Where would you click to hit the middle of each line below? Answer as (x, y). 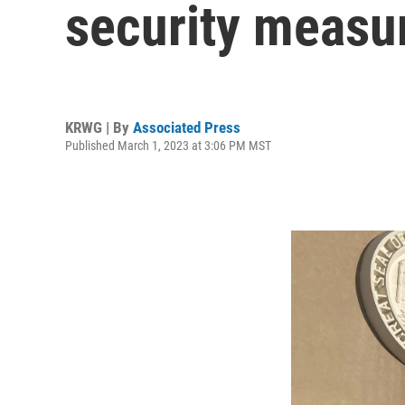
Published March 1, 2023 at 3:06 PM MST (168, 145)
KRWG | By (99, 127)
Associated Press (187, 127)
